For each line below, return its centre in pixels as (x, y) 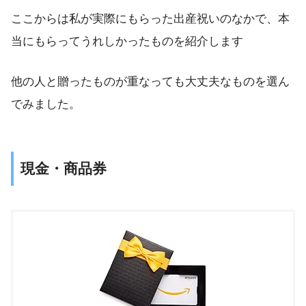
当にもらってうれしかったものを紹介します (127, 42)
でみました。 (46, 105)
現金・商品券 (64, 169)
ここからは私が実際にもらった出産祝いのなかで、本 (150, 19)
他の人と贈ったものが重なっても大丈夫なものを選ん (150, 82)
